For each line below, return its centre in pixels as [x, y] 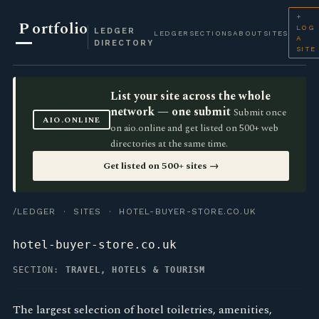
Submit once [260, 113]
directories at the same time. [169, 144]
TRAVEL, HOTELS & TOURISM [135, 270]
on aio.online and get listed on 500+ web [195, 128]
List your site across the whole [191, 96]
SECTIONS [211, 33]
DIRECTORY [124, 43]
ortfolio [60, 28]
